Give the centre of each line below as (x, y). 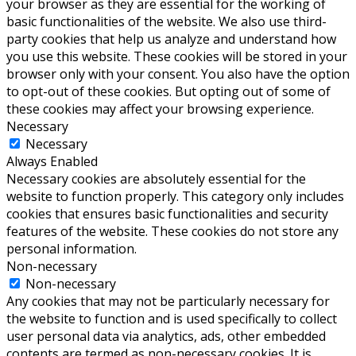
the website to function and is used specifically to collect (172, 318)
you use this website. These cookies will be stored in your (177, 56)
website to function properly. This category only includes (175, 196)
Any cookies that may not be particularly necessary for (168, 301)
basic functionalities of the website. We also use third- (166, 21)
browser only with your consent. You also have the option (178, 74)
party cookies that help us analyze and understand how (171, 39)
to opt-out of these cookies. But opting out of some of (168, 91)
